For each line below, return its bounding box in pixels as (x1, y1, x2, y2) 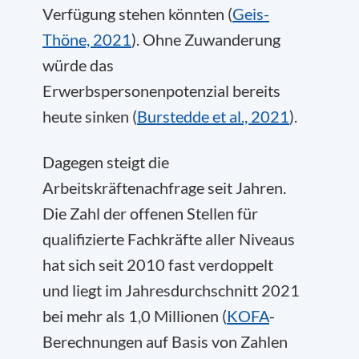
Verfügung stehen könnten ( (42, 4, 232, 23)
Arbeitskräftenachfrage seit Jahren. (42, 178, 286, 197)
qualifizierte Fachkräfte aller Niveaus (42, 229, 295, 248)
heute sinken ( (42, 107, 137, 126)
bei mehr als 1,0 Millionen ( (42, 306, 227, 325)
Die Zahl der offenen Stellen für (42, 204, 258, 223)
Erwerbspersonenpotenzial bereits (42, 81, 280, 100)
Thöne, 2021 (42, 30, 131, 49)
